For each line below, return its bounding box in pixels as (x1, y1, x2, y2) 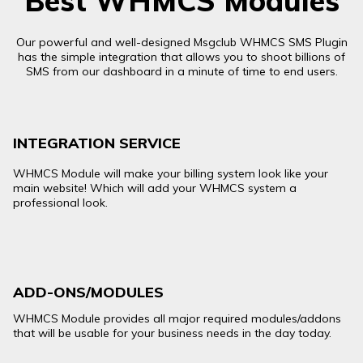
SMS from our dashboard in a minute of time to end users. (25, 63, 338, 79)
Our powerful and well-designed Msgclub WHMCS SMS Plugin (15, 34, 348, 49)
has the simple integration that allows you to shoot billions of (18, 49, 345, 64)
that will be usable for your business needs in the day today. (13, 325, 331, 340)
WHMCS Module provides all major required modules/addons (13, 310, 341, 326)
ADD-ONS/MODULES (13, 282, 164, 301)
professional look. (13, 194, 108, 210)
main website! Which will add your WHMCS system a (13, 180, 297, 195)
